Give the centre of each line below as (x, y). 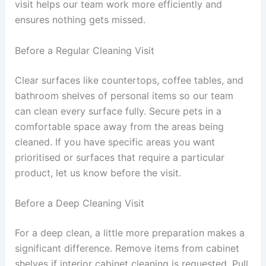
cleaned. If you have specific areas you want (115, 142)
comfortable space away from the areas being (119, 126)
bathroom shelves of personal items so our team (124, 95)
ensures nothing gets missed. (80, 20)
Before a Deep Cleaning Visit (79, 203)
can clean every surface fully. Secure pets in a (118, 111)
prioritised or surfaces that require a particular (119, 157)
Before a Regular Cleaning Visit (84, 50)
